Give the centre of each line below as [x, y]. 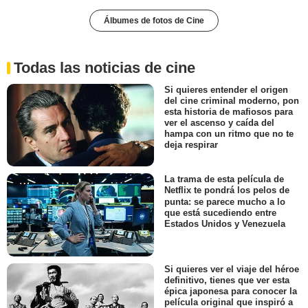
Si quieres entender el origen [226, 90]
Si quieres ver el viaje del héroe [232, 269]
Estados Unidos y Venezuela [225, 223]
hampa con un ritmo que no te [229, 134]
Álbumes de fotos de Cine [154, 21]
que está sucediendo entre [220, 212]
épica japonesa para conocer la [231, 291]
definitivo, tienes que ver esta [227, 280]
